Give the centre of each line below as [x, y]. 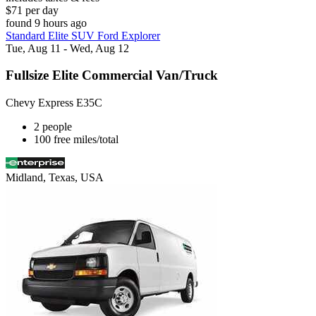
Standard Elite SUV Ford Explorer [83, 35]
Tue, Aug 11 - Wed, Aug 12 [67, 48]
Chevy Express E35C [54, 102]
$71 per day [32, 10]
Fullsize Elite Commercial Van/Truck [112, 75]
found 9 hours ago [46, 23]
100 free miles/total [76, 139]
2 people [53, 126]
